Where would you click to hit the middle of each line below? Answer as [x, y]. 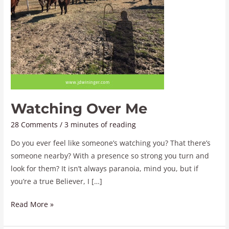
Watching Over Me [79, 108]
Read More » [32, 204]
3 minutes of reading [100, 125]
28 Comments [35, 125]
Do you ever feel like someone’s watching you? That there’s [111, 143]
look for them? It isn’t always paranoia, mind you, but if [105, 168]
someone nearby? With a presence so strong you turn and [110, 155]
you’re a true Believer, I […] [57, 181]
